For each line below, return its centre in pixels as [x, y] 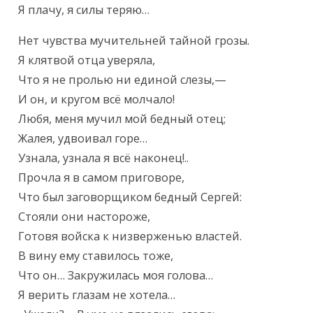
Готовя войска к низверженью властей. [130, 236]
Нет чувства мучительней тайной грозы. [134, 41]
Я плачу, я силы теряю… [84, 10]
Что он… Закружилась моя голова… [116, 276]
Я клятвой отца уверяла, [87, 60]
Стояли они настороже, [85, 217]
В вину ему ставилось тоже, [96, 256]
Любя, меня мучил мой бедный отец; [122, 119]
